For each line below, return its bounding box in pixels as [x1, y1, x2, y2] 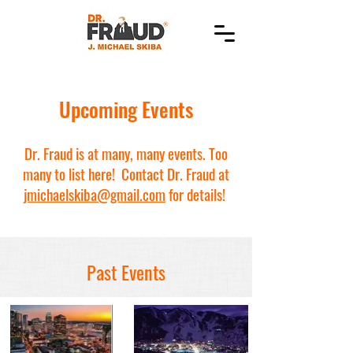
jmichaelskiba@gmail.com [24, 183, 165, 205]
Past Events [87, 258, 165, 286]
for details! [165, 183, 229, 205]
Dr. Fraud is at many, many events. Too [24, 142, 228, 164]
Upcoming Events [59, 94, 193, 124]
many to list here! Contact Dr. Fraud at [23, 162, 229, 184]
